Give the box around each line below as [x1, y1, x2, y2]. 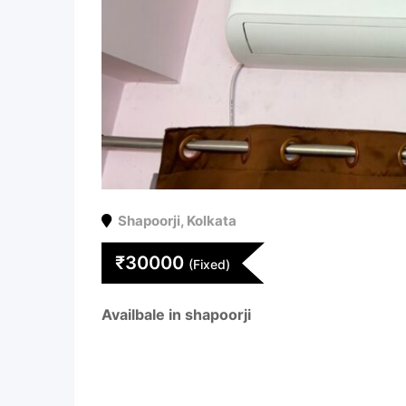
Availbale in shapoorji [101, 305, 251, 324]
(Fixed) [188, 256, 230, 273]
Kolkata [187, 212, 237, 230]
